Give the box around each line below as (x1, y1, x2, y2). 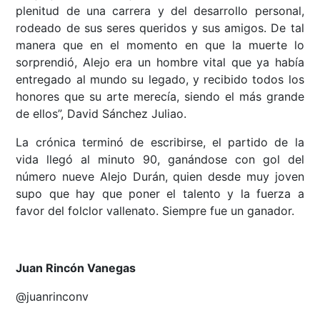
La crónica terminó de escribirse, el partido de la (16, 135, 304, 150)
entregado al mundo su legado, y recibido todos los (16, 72, 304, 87)
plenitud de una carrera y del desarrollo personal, (16, 4, 304, 19)
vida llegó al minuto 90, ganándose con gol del (16, 152, 304, 167)
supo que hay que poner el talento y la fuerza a (16, 186, 304, 201)
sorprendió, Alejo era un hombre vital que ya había (16, 55, 304, 70)
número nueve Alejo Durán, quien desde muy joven (16, 169, 304, 184)
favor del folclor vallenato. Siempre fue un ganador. (16, 204, 295, 219)
